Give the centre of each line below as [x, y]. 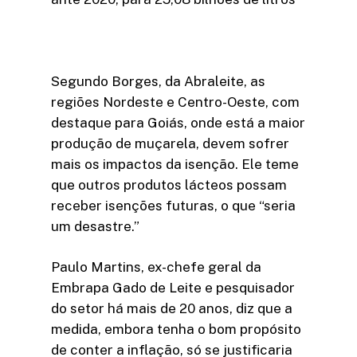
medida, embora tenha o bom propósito [176, 330]
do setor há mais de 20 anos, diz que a [172, 309]
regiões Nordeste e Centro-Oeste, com [175, 102]
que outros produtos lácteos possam [169, 184]
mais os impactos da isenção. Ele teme [175, 164]
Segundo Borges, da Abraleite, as [158, 81]
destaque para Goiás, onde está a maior [178, 122]
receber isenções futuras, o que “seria [173, 205]
